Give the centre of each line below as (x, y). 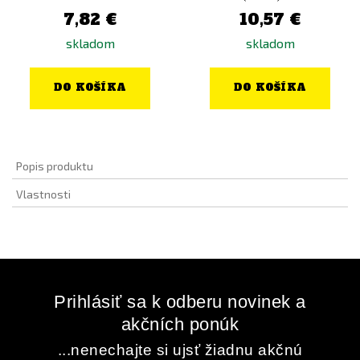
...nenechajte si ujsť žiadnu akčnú (180, 350)
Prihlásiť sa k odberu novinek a (180, 302)
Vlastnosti (43, 194)
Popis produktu (55, 166)
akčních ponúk (180, 324)
